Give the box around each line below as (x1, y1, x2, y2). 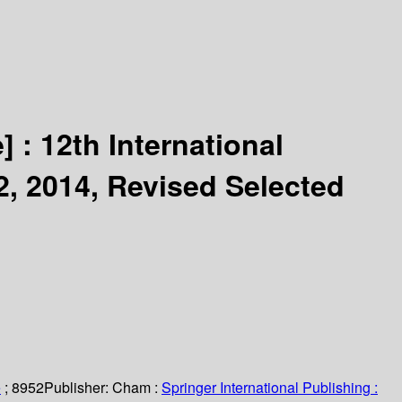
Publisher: (44, 377, 112, 398)
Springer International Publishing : (162, 377, 378, 398)
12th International (40, 122, 284, 164)
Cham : (112, 377, 158, 398)
